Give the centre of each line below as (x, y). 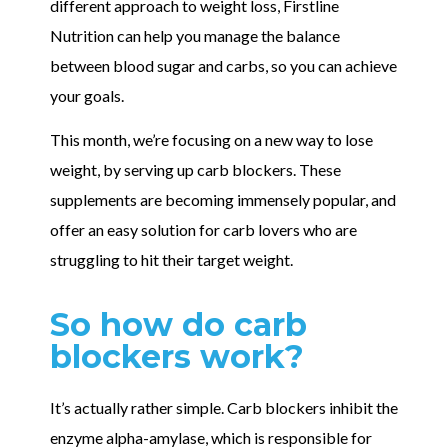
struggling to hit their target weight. (171, 259)
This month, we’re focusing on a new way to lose (211, 139)
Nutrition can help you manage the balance (195, 35)
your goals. (88, 95)
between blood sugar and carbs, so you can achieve (223, 65)
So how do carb (178, 325)
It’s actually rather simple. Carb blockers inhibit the (224, 408)
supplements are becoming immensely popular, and (223, 199)
